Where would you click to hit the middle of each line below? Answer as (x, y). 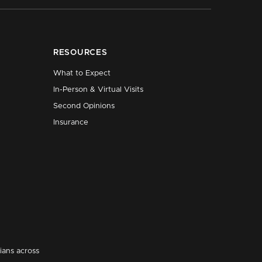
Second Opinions (84, 106)
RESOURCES (80, 53)
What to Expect (82, 73)
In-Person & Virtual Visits (98, 90)
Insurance (71, 123)
